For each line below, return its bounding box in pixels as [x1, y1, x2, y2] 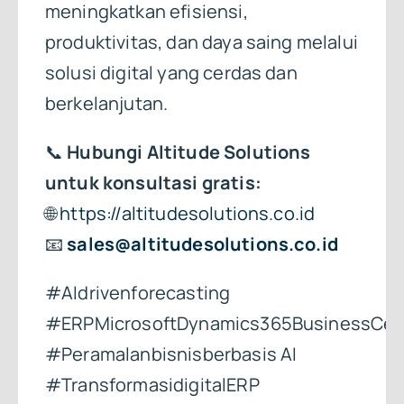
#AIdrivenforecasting [44, 280, 231, 305]
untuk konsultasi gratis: [44, 170, 262, 195]
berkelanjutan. [44, 90, 169, 115]
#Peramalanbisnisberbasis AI [44, 341, 298, 366]
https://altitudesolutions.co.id [60, 200, 316, 225]
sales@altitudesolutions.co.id [67, 231, 338, 256]
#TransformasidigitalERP [44, 372, 260, 397]
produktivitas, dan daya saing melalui [44, 29, 358, 54]
